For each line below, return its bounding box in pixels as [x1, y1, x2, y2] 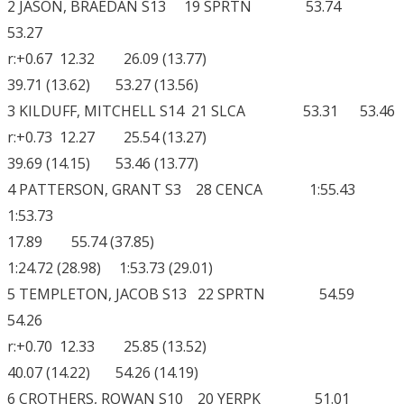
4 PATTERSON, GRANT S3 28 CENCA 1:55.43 [7, 179, 366, 200]
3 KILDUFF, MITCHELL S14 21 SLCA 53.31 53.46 [7, 101, 395, 122]
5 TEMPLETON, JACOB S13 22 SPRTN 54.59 [7, 284, 372, 305]
